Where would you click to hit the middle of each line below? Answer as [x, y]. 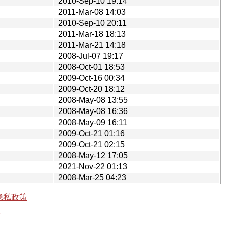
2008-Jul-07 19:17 [91, 56]
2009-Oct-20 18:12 [91, 89]
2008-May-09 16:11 [93, 122]
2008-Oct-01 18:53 [91, 67]
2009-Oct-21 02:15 [91, 144]
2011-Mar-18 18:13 [92, 34]
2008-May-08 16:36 [93, 111]
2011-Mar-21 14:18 [92, 45]
